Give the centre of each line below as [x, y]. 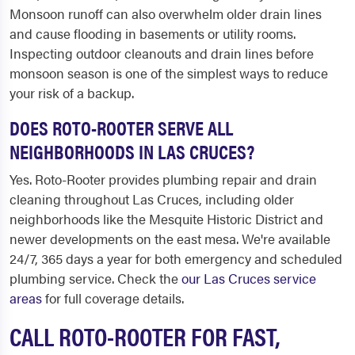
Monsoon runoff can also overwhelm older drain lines [166, 13]
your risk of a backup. [72, 93]
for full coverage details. [113, 298]
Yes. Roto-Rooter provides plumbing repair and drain [163, 179]
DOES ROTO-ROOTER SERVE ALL [121, 127]
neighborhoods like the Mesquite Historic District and [166, 219]
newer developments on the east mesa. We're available [170, 239]
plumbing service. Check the [95, 278]
